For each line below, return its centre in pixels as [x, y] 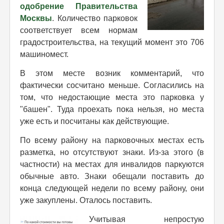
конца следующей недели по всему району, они [112, 188]
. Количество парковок [95, 18]
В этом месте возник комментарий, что [112, 73]
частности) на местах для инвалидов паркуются [112, 164]
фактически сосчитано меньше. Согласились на [112, 85]
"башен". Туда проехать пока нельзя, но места [112, 109]
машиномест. [44, 54]
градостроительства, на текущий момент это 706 [112, 42]
